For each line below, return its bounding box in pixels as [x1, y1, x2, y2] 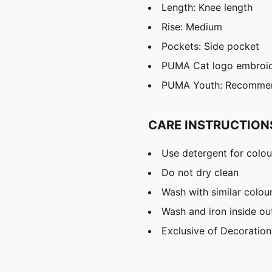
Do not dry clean [161, 166, 239, 178]
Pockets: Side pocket [161, 39, 259, 52]
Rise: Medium [161, 20, 222, 33]
